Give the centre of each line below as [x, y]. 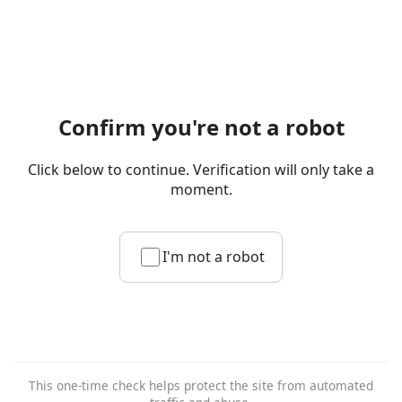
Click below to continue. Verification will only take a [201, 170]
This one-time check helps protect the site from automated [201, 386]
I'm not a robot [213, 257]
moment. [201, 190]
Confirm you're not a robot [201, 127]
